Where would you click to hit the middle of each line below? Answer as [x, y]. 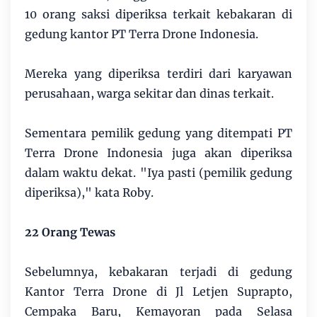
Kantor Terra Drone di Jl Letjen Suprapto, [158, 292]
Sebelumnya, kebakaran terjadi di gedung [158, 272]
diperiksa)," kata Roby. [89, 193]
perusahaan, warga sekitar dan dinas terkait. [149, 94]
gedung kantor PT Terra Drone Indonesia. [142, 34]
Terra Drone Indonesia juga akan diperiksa [158, 153]
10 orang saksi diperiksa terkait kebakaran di [158, 15]
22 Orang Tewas [71, 232]
